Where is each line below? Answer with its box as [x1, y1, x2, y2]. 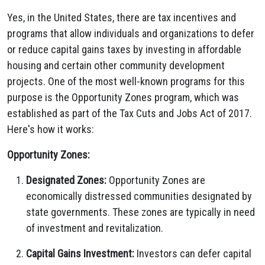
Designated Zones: [26, 174, 106, 186]
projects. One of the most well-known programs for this [7, 75, 245, 88]
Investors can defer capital [134, 247, 251, 260]
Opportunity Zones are [106, 174, 205, 186]
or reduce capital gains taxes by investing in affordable [7, 43, 241, 56]
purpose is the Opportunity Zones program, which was [7, 91, 239, 104]
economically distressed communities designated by [26, 190, 252, 202]
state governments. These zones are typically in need [26, 206, 255, 218]
